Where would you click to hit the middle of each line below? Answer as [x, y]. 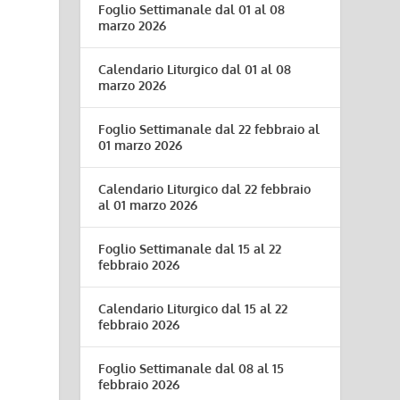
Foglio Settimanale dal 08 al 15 [192, 368]
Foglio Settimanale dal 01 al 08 [192, 9]
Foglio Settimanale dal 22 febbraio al [209, 129]
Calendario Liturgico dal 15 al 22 [193, 308]
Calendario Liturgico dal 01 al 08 [195, 69]
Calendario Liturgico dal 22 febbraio [205, 189]
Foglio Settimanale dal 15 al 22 [190, 249]
